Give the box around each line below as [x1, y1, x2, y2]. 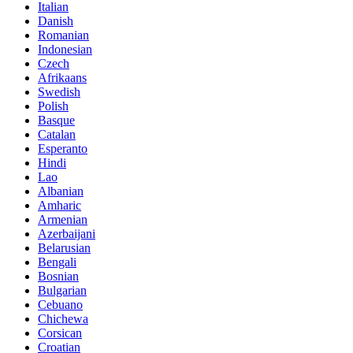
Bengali [38, 255, 76, 269]
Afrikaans [38, 71, 87, 85]
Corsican [38, 326, 82, 340]
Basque [38, 113, 75, 128]
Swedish [38, 85, 80, 99]
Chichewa [38, 312, 88, 326]
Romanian [38, 28, 89, 43]
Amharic [38, 199, 81, 213]
